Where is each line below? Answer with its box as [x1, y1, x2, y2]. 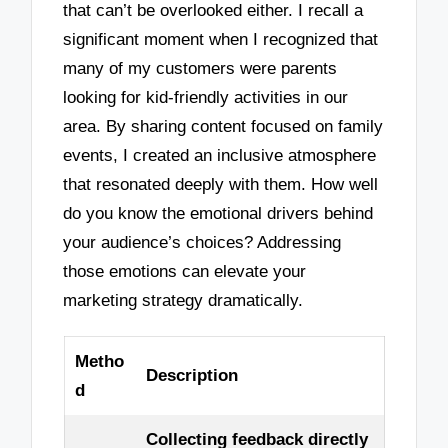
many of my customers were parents [63, 59, 338, 79]
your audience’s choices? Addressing [63, 233, 342, 253]
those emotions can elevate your [63, 262, 307, 282]
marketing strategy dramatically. [63, 291, 304, 311]
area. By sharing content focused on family [63, 117, 384, 137]
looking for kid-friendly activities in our [63, 88, 349, 108]
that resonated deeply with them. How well [63, 175, 379, 195]
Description [145, 365, 238, 385]
